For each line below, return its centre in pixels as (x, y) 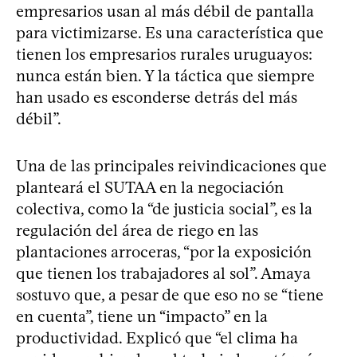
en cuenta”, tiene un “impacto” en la (142, 316)
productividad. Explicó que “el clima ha (157, 337)
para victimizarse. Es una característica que (170, 32)
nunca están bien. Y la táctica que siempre (165, 75)
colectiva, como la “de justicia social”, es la (164, 208)
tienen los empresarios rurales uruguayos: (164, 54)
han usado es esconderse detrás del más (157, 97)
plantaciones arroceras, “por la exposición (164, 251)
